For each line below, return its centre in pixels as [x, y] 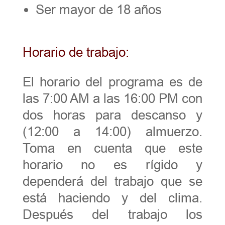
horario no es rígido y [113, 164]
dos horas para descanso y [113, 115]
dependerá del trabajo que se [113, 181]
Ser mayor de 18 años [100, 9]
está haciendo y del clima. [113, 198]
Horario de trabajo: [76, 52]
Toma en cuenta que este [113, 148]
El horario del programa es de [113, 82]
